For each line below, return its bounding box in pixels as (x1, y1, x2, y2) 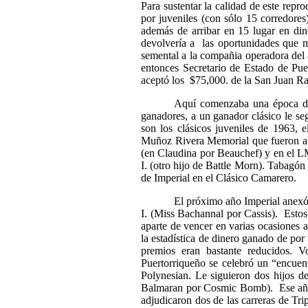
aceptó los (141, 74, 184, 86)
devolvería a (141, 37, 195, 49)
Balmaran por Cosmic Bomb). (141, 282, 273, 294)
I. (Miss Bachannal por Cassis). (141, 208, 278, 219)
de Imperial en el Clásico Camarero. (141, 172, 296, 184)
